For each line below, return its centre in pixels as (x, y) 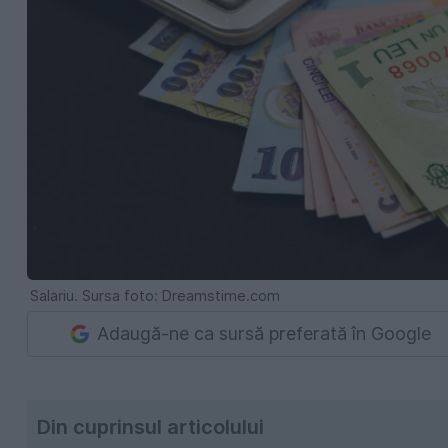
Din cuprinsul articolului (150, 426)
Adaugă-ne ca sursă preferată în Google (264, 334)
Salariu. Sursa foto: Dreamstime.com (155, 295)
